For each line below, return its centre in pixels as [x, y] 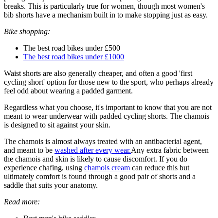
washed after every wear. [93, 150]
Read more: [22, 202]
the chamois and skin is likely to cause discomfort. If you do [96, 159]
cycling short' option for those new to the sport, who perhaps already [109, 82]
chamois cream [107, 168]
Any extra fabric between [170, 150]
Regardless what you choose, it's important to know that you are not [108, 108]
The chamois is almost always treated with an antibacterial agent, [103, 142]
